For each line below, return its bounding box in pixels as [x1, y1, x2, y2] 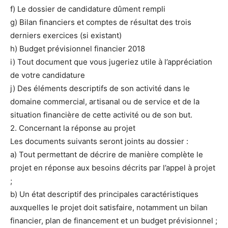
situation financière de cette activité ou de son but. [10, 110, 192, 120]
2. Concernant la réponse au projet [10, 123, 135, 133]
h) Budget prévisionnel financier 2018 [10, 44, 145, 54]
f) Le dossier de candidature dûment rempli [10, 4, 165, 14]
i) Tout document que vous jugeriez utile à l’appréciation [10, 57, 212, 67]
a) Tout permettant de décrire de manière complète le [10, 150, 203, 160]
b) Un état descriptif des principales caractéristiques [10, 189, 198, 199]
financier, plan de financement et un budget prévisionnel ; [10, 216, 217, 226]
